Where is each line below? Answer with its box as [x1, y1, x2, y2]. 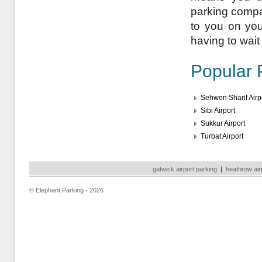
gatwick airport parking [153, 166, 217, 173]
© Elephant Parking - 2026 [29, 187, 104, 194]
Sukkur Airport [201, 119, 245, 127]
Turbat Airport [201, 132, 243, 140]
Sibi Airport [201, 106, 235, 115]
